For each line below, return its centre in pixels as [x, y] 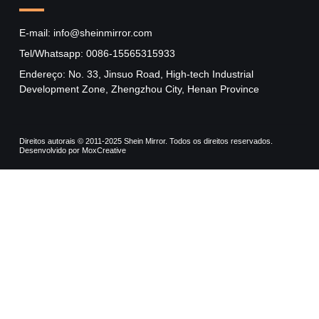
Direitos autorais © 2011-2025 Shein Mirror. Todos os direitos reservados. [146, 141]
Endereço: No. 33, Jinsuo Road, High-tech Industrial [136, 74]
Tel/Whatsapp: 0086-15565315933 [97, 53]
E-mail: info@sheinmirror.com [86, 32]
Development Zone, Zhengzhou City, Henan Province [139, 89]
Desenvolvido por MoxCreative [73, 150]
